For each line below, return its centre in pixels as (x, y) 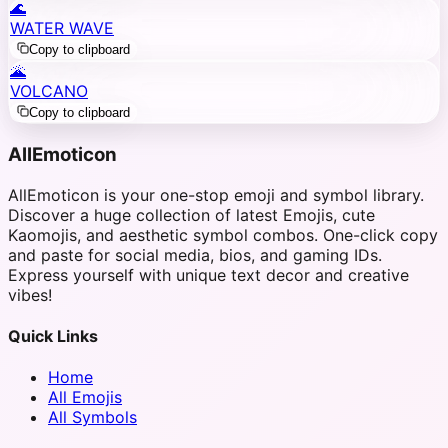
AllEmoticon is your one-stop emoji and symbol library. (216, 194)
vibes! (30, 294)
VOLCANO (49, 91)
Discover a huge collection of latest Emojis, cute (191, 214)
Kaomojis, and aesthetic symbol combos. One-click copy (223, 234)
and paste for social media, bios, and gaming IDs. (195, 254)
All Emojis (85, 397)
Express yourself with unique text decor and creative (208, 274)
